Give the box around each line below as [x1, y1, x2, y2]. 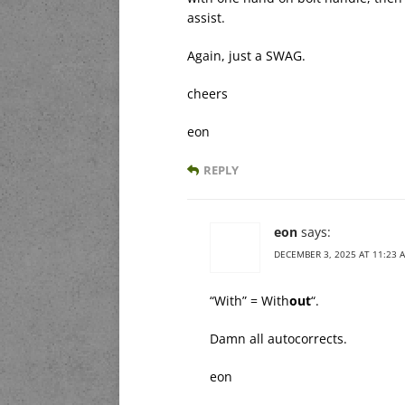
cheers [187, 84, 228, 102]
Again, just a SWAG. [187, 46, 306, 64]
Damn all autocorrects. [210, 329, 347, 347]
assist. [187, 8, 225, 26]
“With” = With [210, 291, 289, 309]
